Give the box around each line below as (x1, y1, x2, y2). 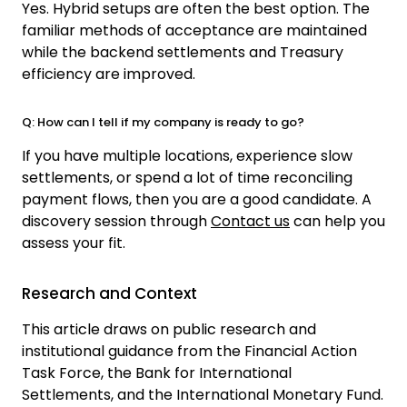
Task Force (22, 362, 101, 383)
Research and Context (22, 282, 197, 304)
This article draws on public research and (22, 318, 316, 340)
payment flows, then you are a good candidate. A (22, 188, 372, 210)
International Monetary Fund (176, 383, 381, 405)
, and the (111, 383, 176, 405)
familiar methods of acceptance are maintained (22, 19, 367, 41)
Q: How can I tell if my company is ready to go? (22, 113, 304, 131)
